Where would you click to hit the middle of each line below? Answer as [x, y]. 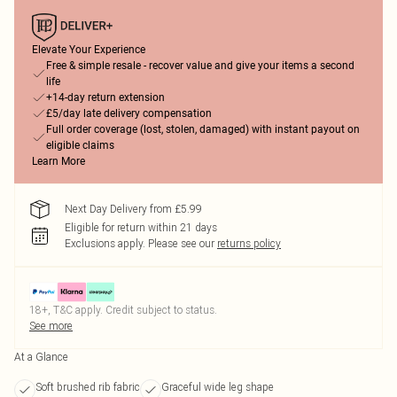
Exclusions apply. [105, 243]
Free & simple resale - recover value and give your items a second [200, 66]
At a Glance [41, 357]
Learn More [58, 161]
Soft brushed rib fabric [88, 387]
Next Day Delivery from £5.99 [133, 209]
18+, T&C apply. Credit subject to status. [123, 310]
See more [51, 326]
